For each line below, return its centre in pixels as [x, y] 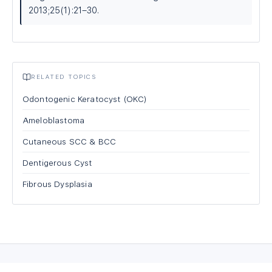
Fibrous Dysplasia [57, 184]
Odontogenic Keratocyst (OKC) [85, 99]
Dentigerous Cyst [57, 163]
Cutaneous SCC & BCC [70, 141]
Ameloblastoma [54, 120]
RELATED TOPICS [63, 76]
